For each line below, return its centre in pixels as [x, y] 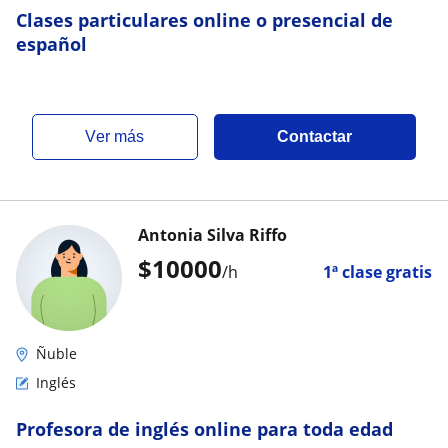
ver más [120, 136]
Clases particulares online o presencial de [204, 20]
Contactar [315, 136]
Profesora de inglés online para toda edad [204, 429]
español [51, 44]
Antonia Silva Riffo [212, 235]
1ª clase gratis [377, 272]
